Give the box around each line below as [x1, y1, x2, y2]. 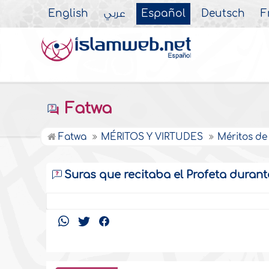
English [48, 8, 89, 19]
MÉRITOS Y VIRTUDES [101, 132, 206, 142]
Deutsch [201, 8, 246, 19]
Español [141, 8, 186, 19]
